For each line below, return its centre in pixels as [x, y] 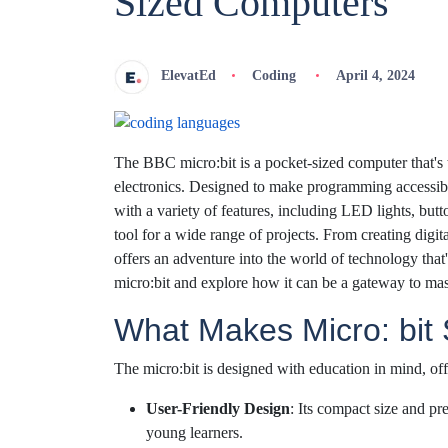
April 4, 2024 [375, 75]
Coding [273, 75]
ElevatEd [188, 75]
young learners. [194, 433]
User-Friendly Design [218, 409]
